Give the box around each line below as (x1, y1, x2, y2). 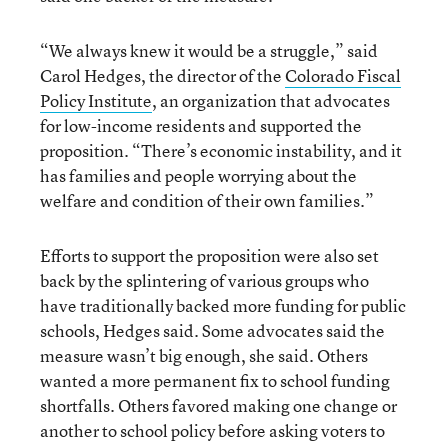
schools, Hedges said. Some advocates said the (40, 319, 385, 342)
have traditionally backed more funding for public (40, 294, 406, 317)
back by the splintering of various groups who (40, 269, 369, 292)
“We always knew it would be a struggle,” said (40, 39, 378, 62)
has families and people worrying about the (40, 164, 357, 187)
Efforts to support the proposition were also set (40, 244, 379, 267)
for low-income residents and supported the (40, 114, 362, 137)
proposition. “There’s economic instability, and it (40, 139, 402, 162)
